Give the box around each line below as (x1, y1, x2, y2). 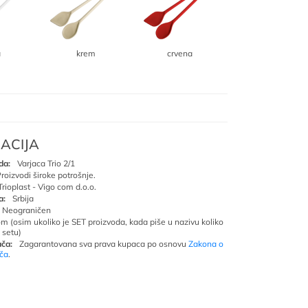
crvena (166, 48, 192, 58)
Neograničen (2, 205, 51, 215)
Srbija (12, 193, 34, 203)
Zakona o (188, 239, 223, 249)
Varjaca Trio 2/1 (17, 158, 75, 168)
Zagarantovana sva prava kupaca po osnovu (19, 239, 188, 249)
